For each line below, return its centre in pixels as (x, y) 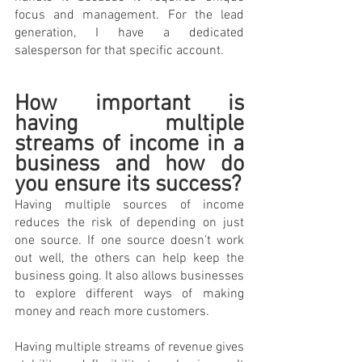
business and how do (129, 164)
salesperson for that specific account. (121, 51)
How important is (129, 104)
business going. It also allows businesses (129, 276)
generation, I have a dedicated (129, 33)
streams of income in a (129, 144)
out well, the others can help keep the (129, 258)
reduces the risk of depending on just (129, 223)
